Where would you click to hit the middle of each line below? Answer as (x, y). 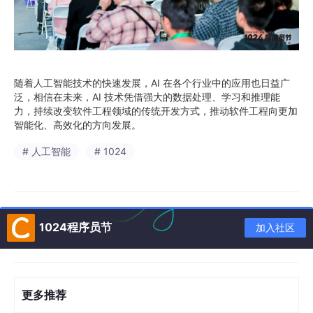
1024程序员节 (75, 227)
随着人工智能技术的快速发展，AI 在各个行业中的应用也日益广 (152, 82)
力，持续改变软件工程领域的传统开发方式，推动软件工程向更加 (156, 110)
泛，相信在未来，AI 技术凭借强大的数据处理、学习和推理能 (147, 96)
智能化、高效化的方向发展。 (78, 124)
